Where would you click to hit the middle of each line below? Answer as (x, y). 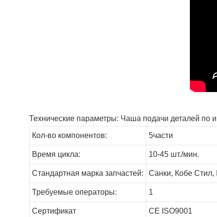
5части (161, 136)
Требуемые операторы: (74, 192)
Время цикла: (56, 155)
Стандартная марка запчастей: (87, 173)
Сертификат (54, 211)
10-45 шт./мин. (174, 155)
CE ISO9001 (170, 211)
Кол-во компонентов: (69, 136)
